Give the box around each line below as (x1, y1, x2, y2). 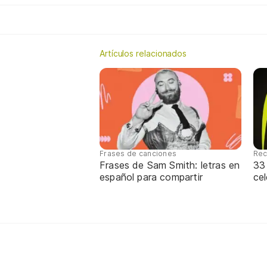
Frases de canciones (100, 148, 177, 158)
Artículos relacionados (100, 48, 187, 58)
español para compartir (100, 170, 203, 183)
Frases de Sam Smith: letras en (100, 159, 240, 171)
